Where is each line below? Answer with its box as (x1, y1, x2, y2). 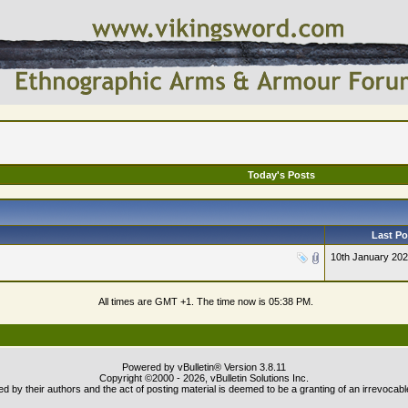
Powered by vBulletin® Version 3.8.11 (122, 362, 286, 372)
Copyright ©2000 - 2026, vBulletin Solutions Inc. (99, 372, 309, 383)
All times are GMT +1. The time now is (98, 296, 269, 307)
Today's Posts (248, 169, 315, 180)
